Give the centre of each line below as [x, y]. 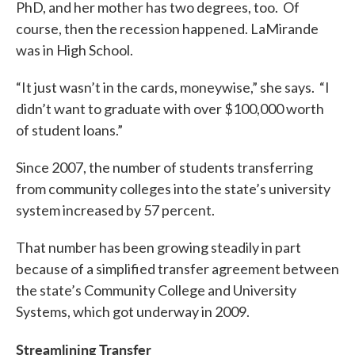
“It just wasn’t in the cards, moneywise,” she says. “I [173, 87]
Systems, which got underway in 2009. [134, 311]
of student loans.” [69, 130]
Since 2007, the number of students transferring [164, 167]
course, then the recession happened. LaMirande [167, 29]
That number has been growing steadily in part [158, 247]
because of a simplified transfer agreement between [177, 269]
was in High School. [74, 50]
